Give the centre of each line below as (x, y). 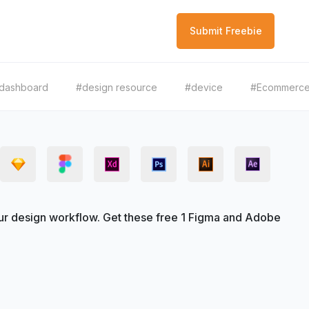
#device (204, 87)
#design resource (117, 87)
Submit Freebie (226, 31)
